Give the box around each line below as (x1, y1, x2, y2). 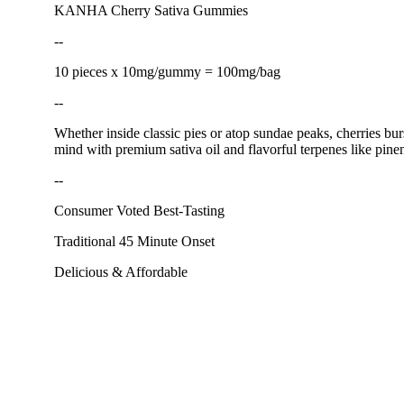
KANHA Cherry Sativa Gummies (54, 2, 248, 18)
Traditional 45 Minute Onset (54, 233, 215, 249)
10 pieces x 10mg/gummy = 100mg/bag (54, 63, 280, 79)
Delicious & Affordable (54, 263, 188, 280)
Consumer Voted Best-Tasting (54, 202, 225, 218)
